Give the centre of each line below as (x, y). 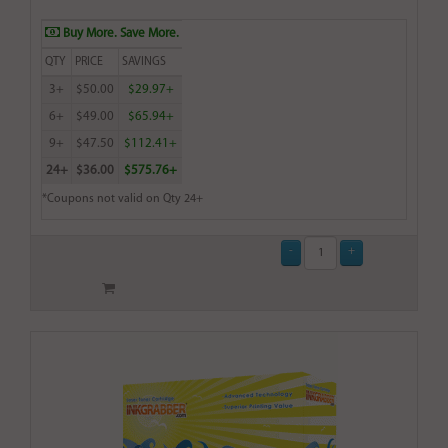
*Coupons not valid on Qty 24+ (122, 199)
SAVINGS (144, 62)
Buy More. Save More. (119, 34)
